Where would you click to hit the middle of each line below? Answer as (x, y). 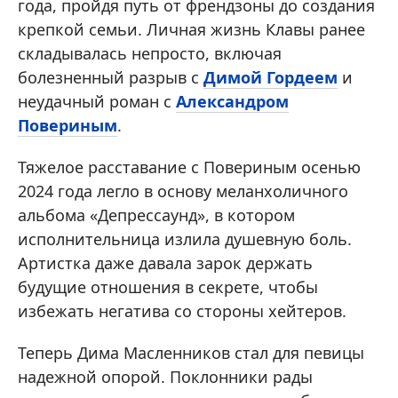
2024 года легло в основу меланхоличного (183, 191)
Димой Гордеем (271, 78)
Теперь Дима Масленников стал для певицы (191, 353)
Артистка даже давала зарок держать (165, 263)
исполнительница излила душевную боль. (185, 239)
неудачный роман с (97, 102)
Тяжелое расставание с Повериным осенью (189, 167)
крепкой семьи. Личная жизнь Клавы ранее (191, 30)
